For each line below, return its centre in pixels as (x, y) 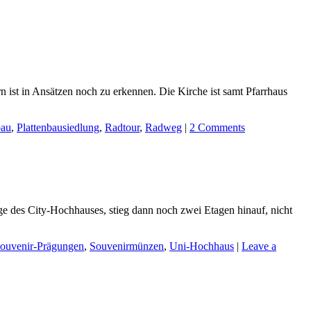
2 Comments (217, 127)
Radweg (163, 127)
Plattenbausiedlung (58, 127)
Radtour (122, 127)
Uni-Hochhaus (202, 246)
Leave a (259, 246)
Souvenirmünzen (127, 246)
